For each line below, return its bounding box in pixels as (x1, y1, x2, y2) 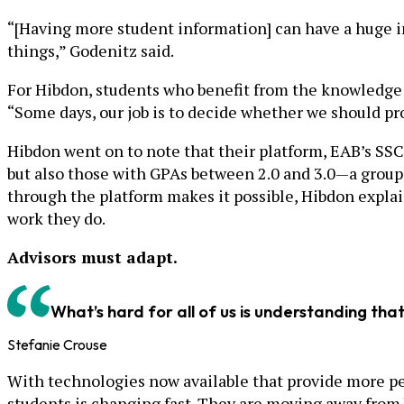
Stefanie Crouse (7, 335, 107, 353)
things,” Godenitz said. (7, 40, 174, 61)
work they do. (7, 207, 106, 229)
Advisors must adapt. (7, 246, 178, 268)
